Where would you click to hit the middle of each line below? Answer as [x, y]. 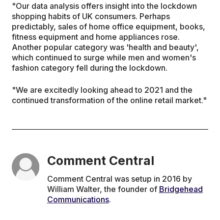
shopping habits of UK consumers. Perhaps [91, 16]
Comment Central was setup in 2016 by [119, 179]
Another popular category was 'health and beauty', [105, 47]
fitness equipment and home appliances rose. [96, 37]
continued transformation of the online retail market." [109, 100]
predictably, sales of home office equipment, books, [109, 27]
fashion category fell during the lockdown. [90, 68]
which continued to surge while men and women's [104, 58]
